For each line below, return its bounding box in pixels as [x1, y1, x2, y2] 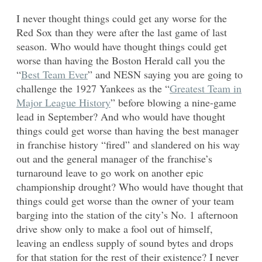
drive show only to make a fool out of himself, [16, 222, 213, 236]
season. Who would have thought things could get [16, 39, 227, 54]
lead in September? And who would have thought [16, 109, 225, 124]
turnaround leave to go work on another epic [16, 166, 204, 180]
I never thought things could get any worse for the [16, 11, 227, 26]
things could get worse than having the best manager [16, 123, 239, 138]
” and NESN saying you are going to [88, 67, 243, 82]
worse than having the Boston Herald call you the [16, 53, 225, 68]
